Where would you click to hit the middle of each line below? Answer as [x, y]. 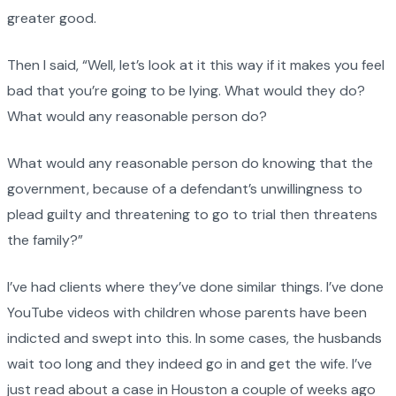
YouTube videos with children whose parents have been [187, 313]
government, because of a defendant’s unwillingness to [185, 189]
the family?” [45, 240]
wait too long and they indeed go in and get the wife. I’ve [190, 364]
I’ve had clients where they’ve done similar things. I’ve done [195, 287]
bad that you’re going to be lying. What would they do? [186, 91]
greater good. [52, 19]
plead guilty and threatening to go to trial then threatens [192, 215]
